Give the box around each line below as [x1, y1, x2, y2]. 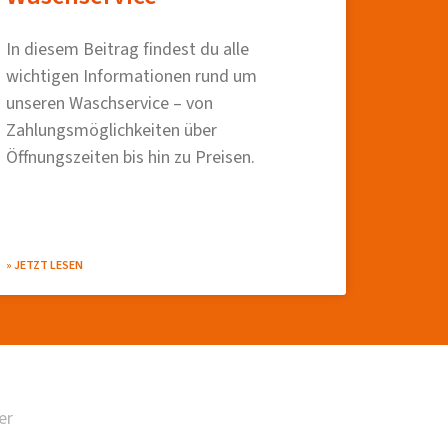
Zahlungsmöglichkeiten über [6, 117, 217, 143]
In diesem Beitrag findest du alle [6, 36, 249, 62]
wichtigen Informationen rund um [6, 63, 257, 89]
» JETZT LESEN [6, 256, 83, 274]
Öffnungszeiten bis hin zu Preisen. [6, 144, 255, 170]
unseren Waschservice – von [6, 90, 213, 116]
